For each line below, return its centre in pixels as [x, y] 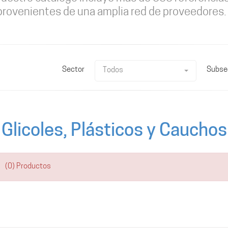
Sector [73, 70]
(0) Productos [28, 167]
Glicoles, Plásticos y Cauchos [114, 132]
